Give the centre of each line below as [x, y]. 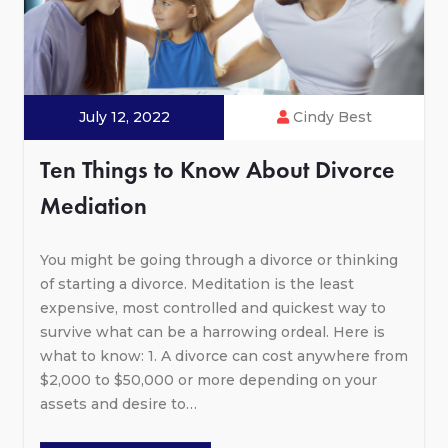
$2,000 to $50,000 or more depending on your [208, 379]
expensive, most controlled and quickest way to [213, 307]
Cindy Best [330, 116]
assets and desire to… [118, 403]
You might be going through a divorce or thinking [219, 259]
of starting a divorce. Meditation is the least [197, 283]
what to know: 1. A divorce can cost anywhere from [224, 355]
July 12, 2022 [124, 116]
